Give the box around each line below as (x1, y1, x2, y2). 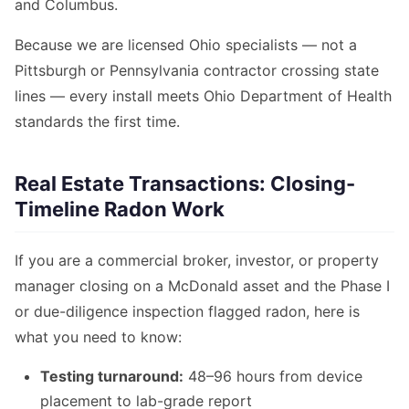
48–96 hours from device (184, 367, 362, 386)
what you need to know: (15, 328, 182, 347)
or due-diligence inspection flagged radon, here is (15, 302, 360, 321)
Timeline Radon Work (15, 197, 225, 222)
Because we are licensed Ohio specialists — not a (15, 36, 357, 55)
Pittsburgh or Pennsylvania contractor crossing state (15, 61, 379, 80)
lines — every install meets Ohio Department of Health (15, 87, 392, 106)
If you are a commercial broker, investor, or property (15, 251, 379, 270)
